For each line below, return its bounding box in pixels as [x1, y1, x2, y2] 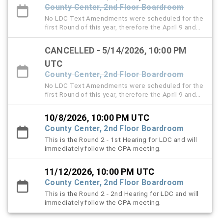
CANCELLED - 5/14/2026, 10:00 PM [45, 45, 187, 55]
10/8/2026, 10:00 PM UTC [45, 112, 149, 123]
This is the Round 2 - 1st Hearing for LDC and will [45, 135, 197, 143]
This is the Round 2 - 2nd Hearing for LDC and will [45, 189, 199, 197]
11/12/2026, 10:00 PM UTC [45, 166, 155, 177]
